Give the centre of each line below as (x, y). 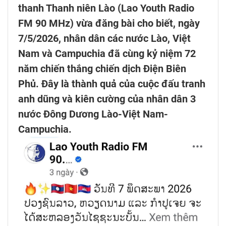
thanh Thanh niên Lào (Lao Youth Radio (106, 8)
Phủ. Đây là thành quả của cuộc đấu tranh (112, 84)
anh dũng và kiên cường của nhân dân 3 (107, 99)
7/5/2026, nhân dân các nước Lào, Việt (104, 39)
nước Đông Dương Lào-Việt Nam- (93, 114)
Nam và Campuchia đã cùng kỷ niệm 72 (107, 54)
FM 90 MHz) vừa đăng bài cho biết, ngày (109, 23)
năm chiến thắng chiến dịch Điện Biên (102, 69)
